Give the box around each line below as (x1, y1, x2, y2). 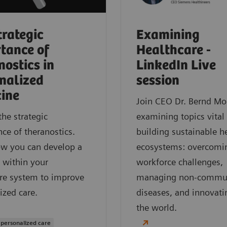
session (136, 73, 179, 89)
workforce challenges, (136, 157, 223, 168)
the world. (136, 202, 177, 213)
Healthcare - (136, 43, 211, 59)
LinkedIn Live (136, 58, 216, 74)
